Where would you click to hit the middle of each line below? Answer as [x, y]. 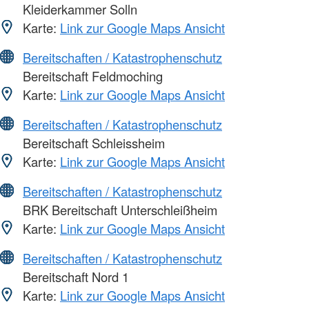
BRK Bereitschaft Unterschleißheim [118, 209]
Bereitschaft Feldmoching [91, 76]
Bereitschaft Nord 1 [74, 276]
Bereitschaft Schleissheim [92, 142]
